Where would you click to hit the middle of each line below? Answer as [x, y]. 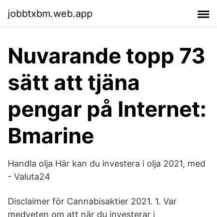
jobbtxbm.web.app [50, 13]
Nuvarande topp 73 [107, 56]
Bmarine [51, 136]
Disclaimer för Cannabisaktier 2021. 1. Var [92, 201]
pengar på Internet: [107, 109]
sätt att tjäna [74, 82]
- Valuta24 [29, 177]
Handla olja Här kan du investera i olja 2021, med [107, 163]
